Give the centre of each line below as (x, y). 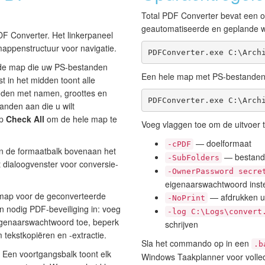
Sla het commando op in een (196, 243)
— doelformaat (222, 143)
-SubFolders (193, 158)
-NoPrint (186, 198)
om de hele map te (81, 119)
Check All (25, 119)
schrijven (182, 224)
